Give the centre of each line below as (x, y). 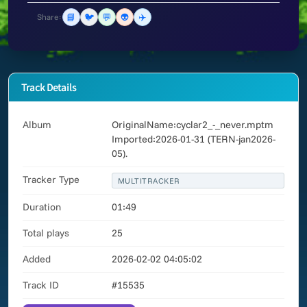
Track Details (49, 87)
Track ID (41, 285)
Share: (49, 17)
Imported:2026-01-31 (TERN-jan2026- (194, 139)
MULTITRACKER (149, 181)
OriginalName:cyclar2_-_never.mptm (193, 125)
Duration (42, 207)
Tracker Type (51, 180)
